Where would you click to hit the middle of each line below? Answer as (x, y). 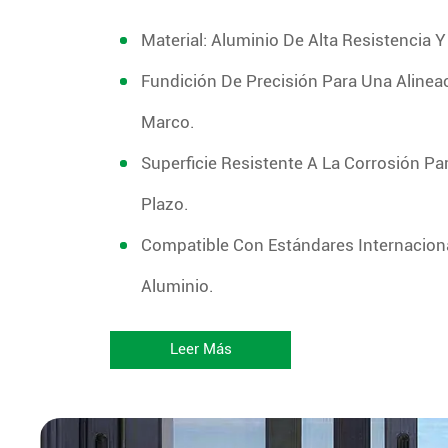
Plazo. (164, 203)
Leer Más (200, 349)
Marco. (167, 121)
